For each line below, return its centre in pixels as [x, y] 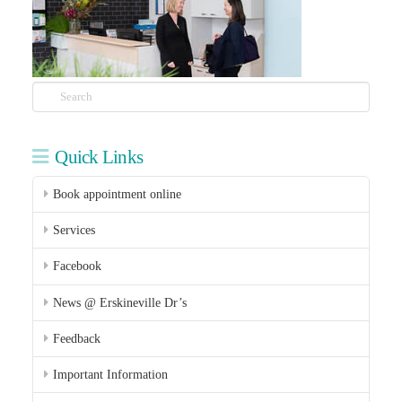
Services [74, 231]
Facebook [78, 267]
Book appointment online [118, 195]
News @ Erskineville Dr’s [120, 302]
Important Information [111, 375]
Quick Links [99, 157]
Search [48, 91]
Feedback [77, 338]
